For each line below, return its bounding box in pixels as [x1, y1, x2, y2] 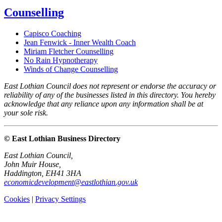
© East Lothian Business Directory [4, 134, 120, 143]
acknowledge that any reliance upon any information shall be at [4, 100, 203, 109]
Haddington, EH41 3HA [4, 169, 81, 178]
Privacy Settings [35, 195, 86, 204]
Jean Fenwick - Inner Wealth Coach [24, 38, 136, 47]
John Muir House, [4, 160, 61, 169]
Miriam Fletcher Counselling [24, 47, 113, 56]
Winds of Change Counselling [24, 65, 118, 74]
